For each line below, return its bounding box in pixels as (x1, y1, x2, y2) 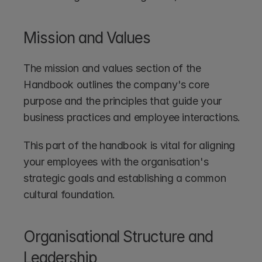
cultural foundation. (23, 188, 115, 201)
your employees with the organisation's (23, 155, 209, 168)
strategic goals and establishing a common (23, 171, 226, 184)
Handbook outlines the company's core (23, 78, 210, 91)
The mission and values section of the (23, 61, 201, 74)
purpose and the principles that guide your (23, 94, 222, 107)
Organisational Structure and (23, 227, 213, 246)
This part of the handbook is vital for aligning (23, 139, 236, 151)
